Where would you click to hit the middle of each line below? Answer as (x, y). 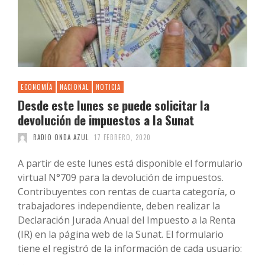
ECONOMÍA (37, 87)
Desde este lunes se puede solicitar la (114, 105)
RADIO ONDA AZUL (61, 138)
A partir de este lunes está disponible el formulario (130, 164)
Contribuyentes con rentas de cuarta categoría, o (127, 192)
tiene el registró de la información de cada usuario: (130, 249)
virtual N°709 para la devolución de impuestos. (121, 178)
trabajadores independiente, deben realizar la (119, 206)
